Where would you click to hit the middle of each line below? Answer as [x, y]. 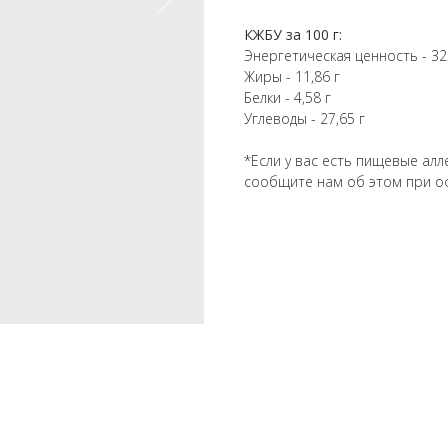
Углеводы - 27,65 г [304, 119]
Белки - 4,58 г [287, 98]
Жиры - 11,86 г [292, 77]
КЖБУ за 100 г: [293, 35]
